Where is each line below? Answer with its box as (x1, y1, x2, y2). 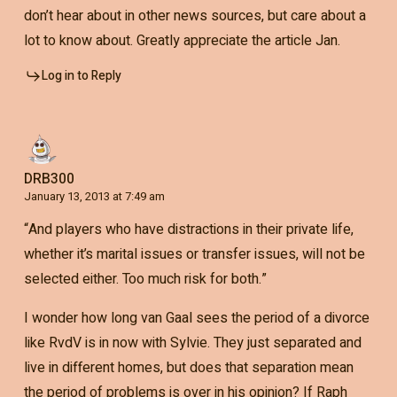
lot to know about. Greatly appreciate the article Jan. (23, 30, 340, 52)
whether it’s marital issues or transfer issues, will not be (23, 244, 365, 266)
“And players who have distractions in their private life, (23, 219, 354, 241)
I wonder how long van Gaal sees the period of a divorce (23, 307, 370, 330)
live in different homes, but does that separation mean (23, 357, 354, 379)
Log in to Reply (41, 66, 121, 86)
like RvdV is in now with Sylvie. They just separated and (23, 332, 362, 354)
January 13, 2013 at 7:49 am (23, 188, 165, 206)
